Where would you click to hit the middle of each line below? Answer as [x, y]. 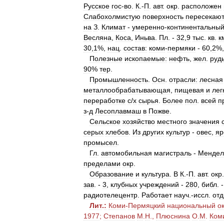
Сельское [105, 121]
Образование [111, 174]
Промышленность [119, 79]
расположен [201, 6]
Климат [113, 27]
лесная [211, 79]
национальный [191, 205]
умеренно [148, 27]
